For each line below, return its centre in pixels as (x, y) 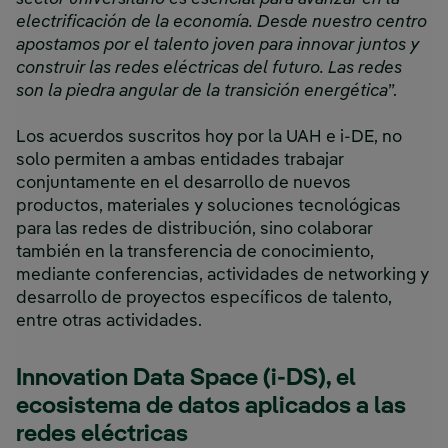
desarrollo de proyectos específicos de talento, (204, 299)
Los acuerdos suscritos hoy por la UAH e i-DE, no (209, 138)
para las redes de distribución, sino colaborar (194, 230)
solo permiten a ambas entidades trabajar (180, 161)
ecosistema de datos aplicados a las (211, 407)
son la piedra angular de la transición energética (202, 92)
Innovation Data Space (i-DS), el (186, 379)
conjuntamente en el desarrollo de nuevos (183, 184)
